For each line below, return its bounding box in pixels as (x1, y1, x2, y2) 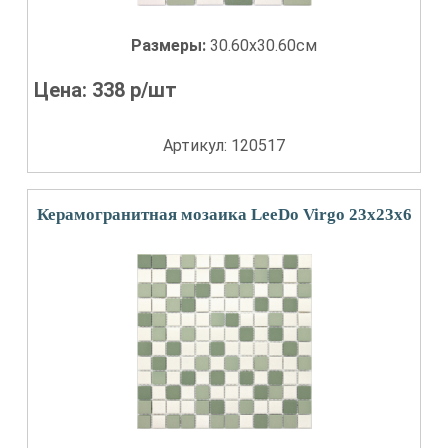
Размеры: (131, 36, 210, 55)
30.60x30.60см (210, 36, 317, 55)
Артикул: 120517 (163, 136, 285, 155)
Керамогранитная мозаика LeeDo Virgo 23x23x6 (36, 205, 412, 224)
